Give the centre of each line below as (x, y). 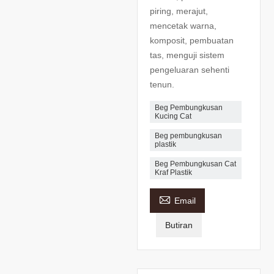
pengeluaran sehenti (190, 69)
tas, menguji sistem (187, 55)
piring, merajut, (179, 11)
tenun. (162, 84)
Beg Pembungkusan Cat (195, 164)
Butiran (179, 225)
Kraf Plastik (173, 172)
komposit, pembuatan (192, 40)
